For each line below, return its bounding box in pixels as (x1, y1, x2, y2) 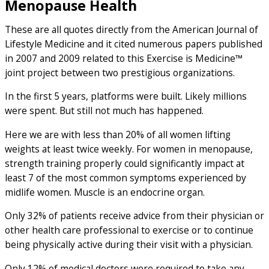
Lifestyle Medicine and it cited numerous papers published (5, 37, 262, 50)
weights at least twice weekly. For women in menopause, (5, 142, 253, 156)
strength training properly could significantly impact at (5, 156, 244, 170)
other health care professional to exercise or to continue (5, 223, 253, 237)
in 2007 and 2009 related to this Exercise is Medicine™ (5, 51, 243, 65)
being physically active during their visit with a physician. (5, 238, 253, 252)
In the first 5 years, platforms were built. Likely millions (5, 89, 247, 103)
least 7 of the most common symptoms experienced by (5, 171, 246, 184)
